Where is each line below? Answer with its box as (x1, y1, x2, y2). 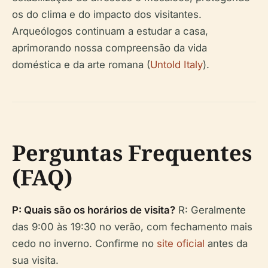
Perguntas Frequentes (12, 138, 252, 168)
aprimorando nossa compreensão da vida (12, 42, 207, 54)
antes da (205, 237, 248, 250)
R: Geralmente (175, 204, 246, 217)
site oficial (157, 237, 205, 250)
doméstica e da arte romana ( (12, 59, 150, 71)
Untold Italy (150, 59, 203, 71)
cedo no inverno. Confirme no (12, 237, 157, 250)
